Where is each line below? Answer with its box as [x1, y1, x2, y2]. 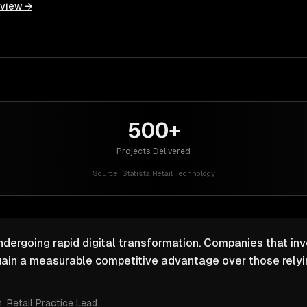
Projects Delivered [116, 147, 191, 156]
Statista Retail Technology [121, 169, 215, 177]
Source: [92, 169, 120, 177]
